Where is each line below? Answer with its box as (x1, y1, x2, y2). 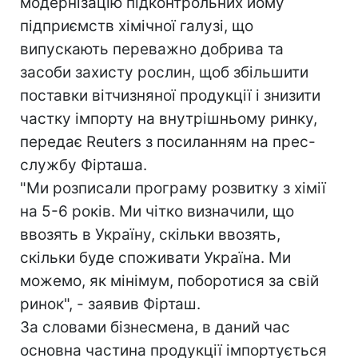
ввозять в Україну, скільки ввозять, (20, 225, 280, 244)
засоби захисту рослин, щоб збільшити (20, 63, 308, 82)
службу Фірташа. (20, 156, 147, 174)
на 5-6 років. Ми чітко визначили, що (20, 202, 294, 221)
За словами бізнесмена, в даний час (20, 318, 290, 336)
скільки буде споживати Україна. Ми (20, 249, 291, 267)
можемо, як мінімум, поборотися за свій (20, 272, 319, 290)
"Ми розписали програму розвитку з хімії (20, 179, 326, 197)
